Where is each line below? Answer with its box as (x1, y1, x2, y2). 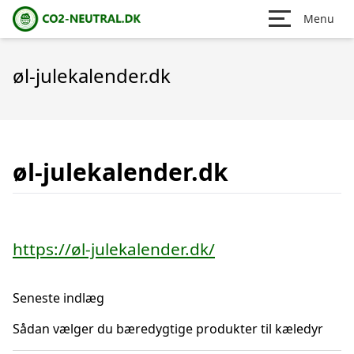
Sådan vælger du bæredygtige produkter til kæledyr (13, 320, 323, 337)
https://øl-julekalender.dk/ (13, 238, 215, 260)
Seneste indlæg (13, 289, 104, 307)
